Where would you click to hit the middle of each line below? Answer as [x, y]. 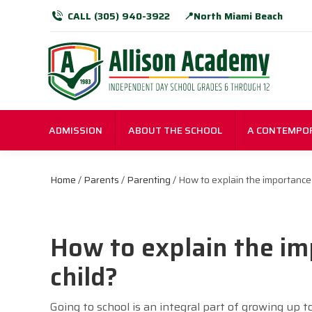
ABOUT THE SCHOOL [175, 131]
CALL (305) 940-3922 [119, 16]
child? [84, 277]
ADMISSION [76, 131]
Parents [101, 180]
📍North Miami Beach [233, 16]
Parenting [149, 180]
